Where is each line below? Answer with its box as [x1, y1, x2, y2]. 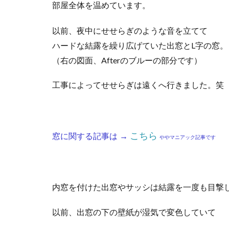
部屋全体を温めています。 [52, 1, 150, 10]
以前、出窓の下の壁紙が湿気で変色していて [52, 208, 216, 217]
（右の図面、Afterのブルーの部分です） [52, 55, 202, 65]
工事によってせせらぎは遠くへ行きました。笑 [52, 81, 224, 90]
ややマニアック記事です [159, 134, 216, 141]
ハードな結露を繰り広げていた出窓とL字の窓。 [52, 40, 228, 51]
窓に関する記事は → [52, 132, 130, 141]
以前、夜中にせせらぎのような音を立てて [52, 26, 208, 36]
